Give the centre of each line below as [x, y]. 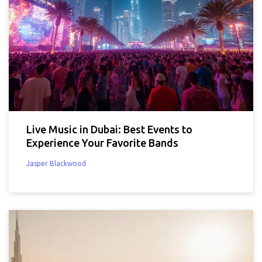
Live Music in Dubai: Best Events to [109, 130]
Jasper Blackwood [56, 164]
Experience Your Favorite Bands [102, 143]
